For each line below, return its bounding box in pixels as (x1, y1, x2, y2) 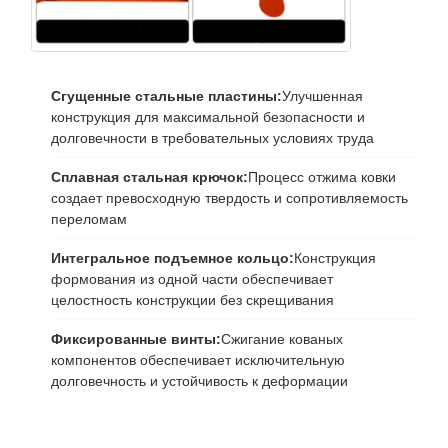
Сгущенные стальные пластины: (50, 87, 282, 104)
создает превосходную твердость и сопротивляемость (50, 189, 408, 206)
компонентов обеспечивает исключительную (50, 351, 345, 368)
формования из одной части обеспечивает (50, 270, 333, 287)
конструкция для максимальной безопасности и (50, 108, 365, 125)
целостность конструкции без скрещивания (50, 291, 334, 308)
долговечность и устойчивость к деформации (50, 372, 348, 389)
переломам (50, 210, 127, 227)
